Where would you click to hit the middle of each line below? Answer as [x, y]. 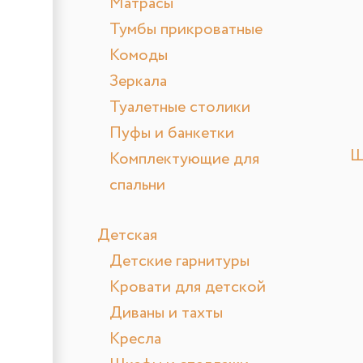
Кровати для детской [188, 288]
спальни [137, 186]
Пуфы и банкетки [172, 134]
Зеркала [138, 82]
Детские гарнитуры [179, 262]
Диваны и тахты [166, 314]
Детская [127, 236]
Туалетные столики [180, 108]
